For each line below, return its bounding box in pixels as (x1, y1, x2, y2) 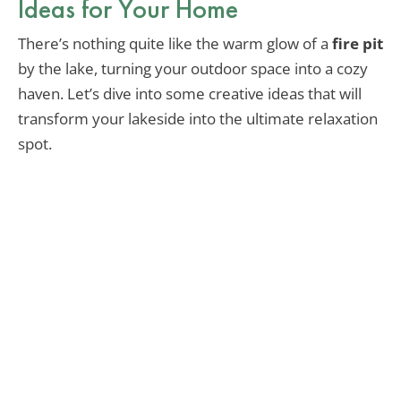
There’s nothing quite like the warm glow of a (18, 33, 332, 55)
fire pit (332, 33, 383, 55)
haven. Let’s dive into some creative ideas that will (18, 83, 362, 105)
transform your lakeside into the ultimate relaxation (18, 108, 378, 130)
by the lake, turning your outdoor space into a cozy (18, 58, 368, 80)
